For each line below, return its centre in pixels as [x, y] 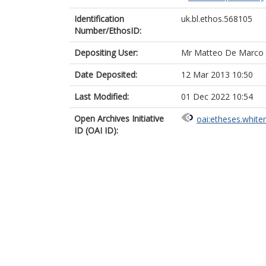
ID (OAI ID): [96, 130]
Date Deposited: [106, 75]
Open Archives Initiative [119, 118]
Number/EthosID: [108, 31]
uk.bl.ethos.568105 [217, 19]
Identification [99, 19]
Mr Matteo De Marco [222, 53]
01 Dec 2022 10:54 [217, 96]
